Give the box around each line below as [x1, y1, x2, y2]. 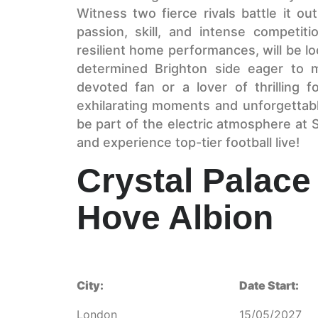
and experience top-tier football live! [76, 135, 300, 150]
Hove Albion [76, 198, 273, 236]
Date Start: [239, 278, 300, 293]
